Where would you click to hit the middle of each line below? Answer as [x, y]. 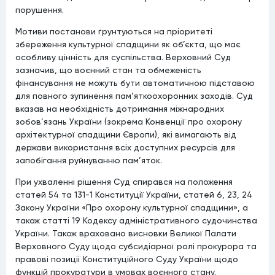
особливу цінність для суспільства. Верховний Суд [123, 57]
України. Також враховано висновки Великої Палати [126, 233]
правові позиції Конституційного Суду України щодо [127, 259]
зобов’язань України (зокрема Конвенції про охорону [129, 121]
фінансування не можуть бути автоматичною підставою [135, 83]
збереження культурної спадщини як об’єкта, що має [128, 44]
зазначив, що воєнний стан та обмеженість [108, 70]
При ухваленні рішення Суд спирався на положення [124, 181]
